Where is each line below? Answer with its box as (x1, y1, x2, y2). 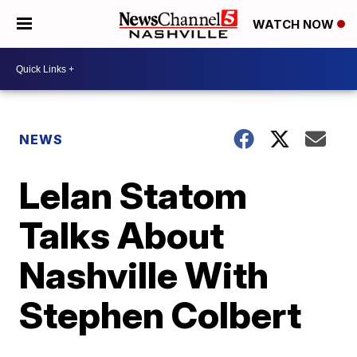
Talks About (19, 213, 225, 257)
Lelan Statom (19, 173, 248, 218)
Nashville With (19, 253, 269, 297)
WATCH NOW (253, 17, 337, 33)
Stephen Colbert (19, 292, 302, 337)
